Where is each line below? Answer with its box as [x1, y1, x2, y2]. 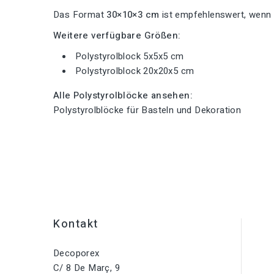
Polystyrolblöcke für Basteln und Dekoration [53, 103, 242, 117]
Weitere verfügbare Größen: [53, 28, 181, 42]
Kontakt [53, 215, 98, 232]
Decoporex [53, 246, 100, 260]
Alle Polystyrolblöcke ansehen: [53, 88, 193, 102]
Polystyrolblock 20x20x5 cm [75, 64, 194, 78]
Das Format [53, 7, 107, 21]
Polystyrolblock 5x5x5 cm [75, 49, 184, 63]
